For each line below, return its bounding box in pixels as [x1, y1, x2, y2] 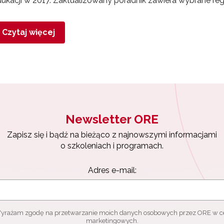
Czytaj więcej [2, 27, 55, 37]
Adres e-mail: [87, 165, 136, 175]
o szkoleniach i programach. [60, 141, 163, 150]
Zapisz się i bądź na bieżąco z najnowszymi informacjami [7, 130, 217, 139]
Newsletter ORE [65, 112, 158, 126]
